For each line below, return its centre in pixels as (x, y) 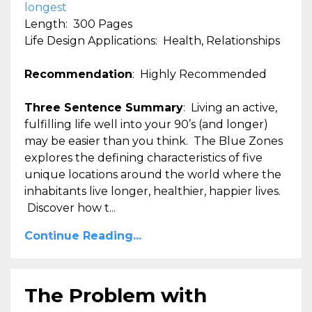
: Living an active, (230, 107)
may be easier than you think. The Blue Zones (154, 141)
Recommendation (78, 74)
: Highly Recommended (200, 74)
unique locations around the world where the (153, 174)
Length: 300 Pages (78, 24)
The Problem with (116, 295)
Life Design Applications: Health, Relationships (152, 40)
